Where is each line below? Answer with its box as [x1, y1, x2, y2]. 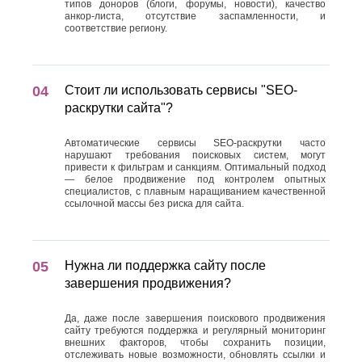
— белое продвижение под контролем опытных [65, 174, 326, 185]
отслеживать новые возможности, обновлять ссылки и [65, 349, 326, 360]
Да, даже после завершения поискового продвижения [65, 313, 326, 324]
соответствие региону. [65, 23, 167, 34]
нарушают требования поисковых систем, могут [65, 149, 326, 161]
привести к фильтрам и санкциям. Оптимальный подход [65, 162, 326, 173]
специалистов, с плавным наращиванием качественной [65, 186, 326, 197]
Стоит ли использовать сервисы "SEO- [65, 83, 297, 97]
